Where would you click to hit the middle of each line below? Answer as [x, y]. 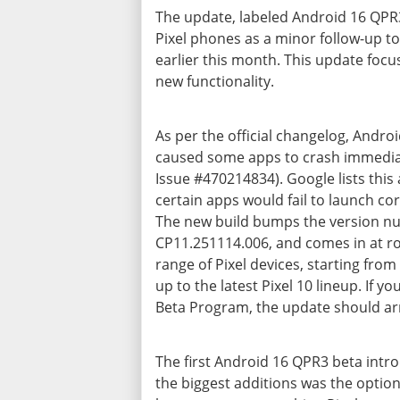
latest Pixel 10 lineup [289, 285]
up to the [188, 285]
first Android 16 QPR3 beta [273, 361]
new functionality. [215, 81]
